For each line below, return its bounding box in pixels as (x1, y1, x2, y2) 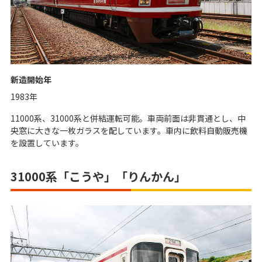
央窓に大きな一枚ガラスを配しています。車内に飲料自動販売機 (11, 125, 247, 137)
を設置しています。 (11, 137, 84, 149)
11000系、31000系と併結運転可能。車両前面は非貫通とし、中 (11, 112, 246, 125)
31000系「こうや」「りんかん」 (11, 168, 186, 185)
